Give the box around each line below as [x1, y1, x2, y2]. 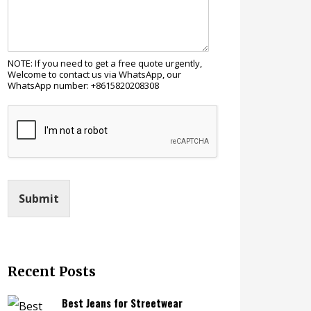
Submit [18, 191, 59, 206]
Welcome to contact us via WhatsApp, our [7, 68, 181, 81]
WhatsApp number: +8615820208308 [7, 79, 159, 92]
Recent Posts [7, 263, 96, 280]
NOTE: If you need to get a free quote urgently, [7, 57, 202, 69]
